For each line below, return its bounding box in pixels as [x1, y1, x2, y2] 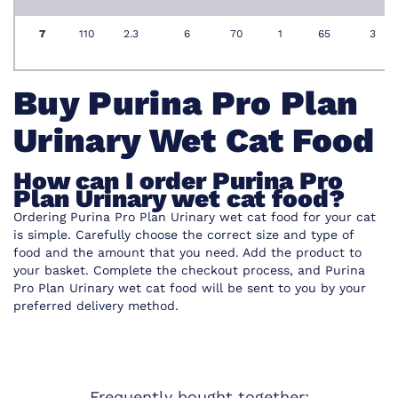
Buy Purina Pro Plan [13, 84, 359, 123]
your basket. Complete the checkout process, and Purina [13, 263, 365, 278]
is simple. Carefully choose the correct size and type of [13, 227, 354, 243]
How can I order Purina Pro [13, 166, 343, 196]
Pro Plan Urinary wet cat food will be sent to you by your [13, 281, 366, 296]
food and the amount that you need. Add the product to [13, 245, 362, 260]
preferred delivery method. [13, 298, 187, 314]
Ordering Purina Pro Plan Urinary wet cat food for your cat [13, 210, 376, 225]
